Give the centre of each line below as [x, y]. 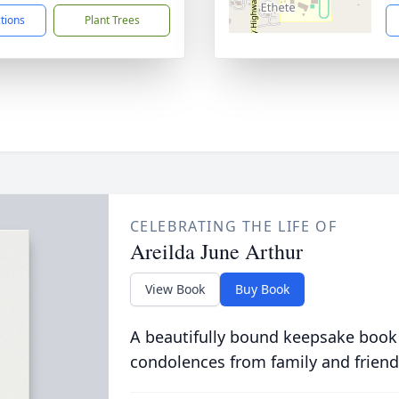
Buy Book [262, 289]
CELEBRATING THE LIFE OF [233, 226]
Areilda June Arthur [216, 251]
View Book [175, 289]
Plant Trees [112, 20]
